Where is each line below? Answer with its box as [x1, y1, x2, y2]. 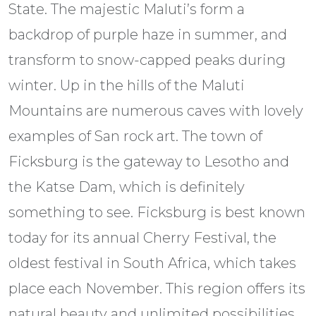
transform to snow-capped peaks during [8, 51, 286, 69]
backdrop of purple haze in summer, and [8, 26, 287, 44]
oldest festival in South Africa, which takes [8, 255, 296, 272]
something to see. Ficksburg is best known [8, 204, 305, 221]
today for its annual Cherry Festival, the [8, 229, 276, 247]
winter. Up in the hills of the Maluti [8, 77, 245, 95]
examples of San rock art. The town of [8, 128, 262, 145]
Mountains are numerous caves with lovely [8, 102, 303, 120]
